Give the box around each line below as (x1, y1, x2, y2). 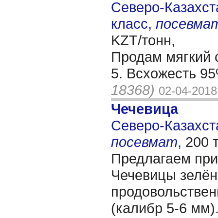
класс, (111, 16, 156, 32)
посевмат (111, 134, 178, 150)
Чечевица (111, 101, 178, 117)
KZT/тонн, (111, 32, 175, 48)
